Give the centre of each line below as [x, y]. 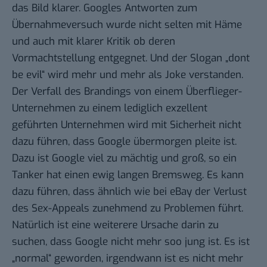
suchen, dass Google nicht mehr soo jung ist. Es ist [131, 242]
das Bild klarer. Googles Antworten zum [105, 8]
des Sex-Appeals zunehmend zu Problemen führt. [128, 209]
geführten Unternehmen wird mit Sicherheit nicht [127, 125]
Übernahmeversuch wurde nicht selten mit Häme [127, 25]
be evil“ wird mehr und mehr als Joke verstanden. [128, 75]
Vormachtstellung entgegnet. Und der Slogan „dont [131, 58]
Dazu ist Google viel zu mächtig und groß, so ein [124, 159]
